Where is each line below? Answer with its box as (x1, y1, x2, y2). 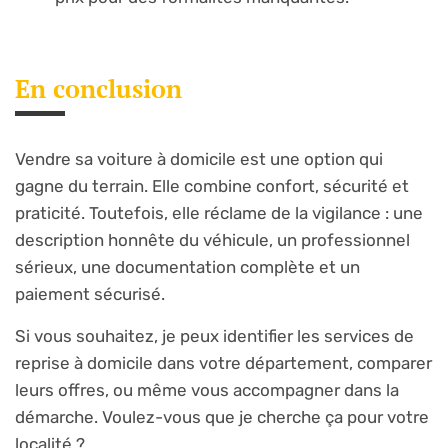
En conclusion (15, 72, 182, 106)
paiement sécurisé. (15, 284, 165, 305)
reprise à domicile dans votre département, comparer (15, 352, 432, 373)
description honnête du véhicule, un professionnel (15, 230, 410, 251)
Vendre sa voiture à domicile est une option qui (15, 149, 383, 170)
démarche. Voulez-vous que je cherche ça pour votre (15, 406, 429, 427)
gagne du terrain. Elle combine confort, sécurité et (15, 176, 409, 197)
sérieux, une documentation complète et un (15, 257, 360, 278)
